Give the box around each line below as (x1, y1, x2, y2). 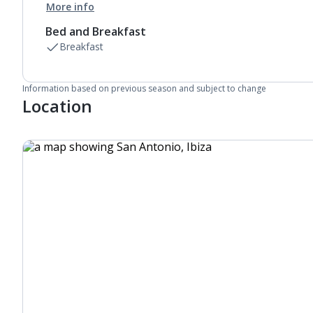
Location (22, 94, 92, 117)
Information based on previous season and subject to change (22, 82, 266, 94)
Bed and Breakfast (45, 24, 146, 39)
